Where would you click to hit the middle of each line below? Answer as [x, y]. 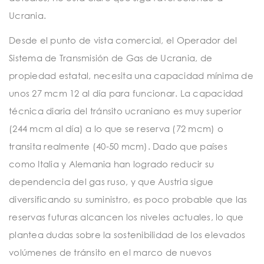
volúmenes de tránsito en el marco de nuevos [110, 252]
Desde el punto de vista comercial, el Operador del [123, 40]
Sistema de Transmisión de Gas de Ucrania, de [110, 57]
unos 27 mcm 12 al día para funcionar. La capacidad [126, 93]
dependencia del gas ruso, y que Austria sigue [111, 181]
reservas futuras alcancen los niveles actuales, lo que [126, 217]
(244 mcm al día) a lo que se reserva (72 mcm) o [116, 128]
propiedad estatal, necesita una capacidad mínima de [131, 75]
